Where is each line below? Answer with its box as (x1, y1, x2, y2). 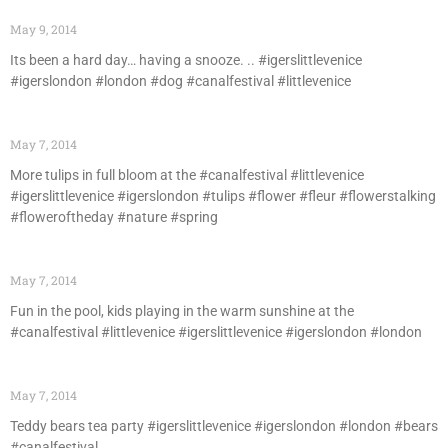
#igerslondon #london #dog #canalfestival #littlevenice (10, 73, 351, 89)
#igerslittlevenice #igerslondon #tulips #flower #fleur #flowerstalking (10, 188, 436, 204)
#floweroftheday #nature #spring (10, 209, 218, 225)
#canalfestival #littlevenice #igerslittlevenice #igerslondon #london (10, 324, 422, 340)
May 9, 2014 (10, 21, 77, 37)
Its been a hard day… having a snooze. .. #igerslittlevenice (10, 52, 362, 68)
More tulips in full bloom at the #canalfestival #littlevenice (10, 167, 364, 183)
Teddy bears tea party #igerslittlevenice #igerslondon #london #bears (10, 418, 438, 434)
